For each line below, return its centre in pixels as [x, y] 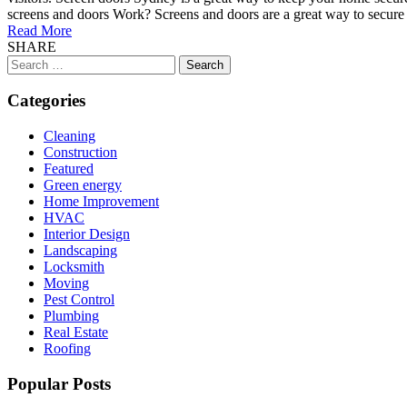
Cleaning [69, 136]
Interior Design [87, 234]
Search [26, 62]
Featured [69, 169]
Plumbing [71, 316]
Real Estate [76, 333]
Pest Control [79, 300]
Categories [46, 101]
